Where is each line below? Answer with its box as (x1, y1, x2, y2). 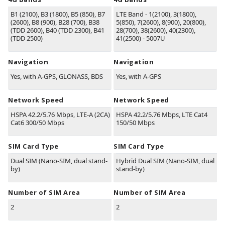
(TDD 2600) (11, 26, 43, 35)
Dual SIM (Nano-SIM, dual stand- (11, 156, 107, 166)
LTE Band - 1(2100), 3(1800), (116, 10, 196, 19)
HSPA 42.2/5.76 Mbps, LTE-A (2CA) (11, 110, 110, 120)
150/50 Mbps (116, 118, 155, 128)
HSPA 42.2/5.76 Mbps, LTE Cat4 (116, 110, 207, 120)
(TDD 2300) (57, 26, 90, 35)
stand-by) (116, 164, 145, 174)
